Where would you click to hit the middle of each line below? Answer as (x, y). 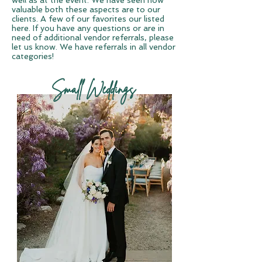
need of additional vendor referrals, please (93, 37)
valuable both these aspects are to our (86, 9)
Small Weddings (93, 89)
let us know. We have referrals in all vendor (94, 47)
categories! (33, 56)
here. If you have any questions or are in (88, 28)
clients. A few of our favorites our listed (88, 19)
